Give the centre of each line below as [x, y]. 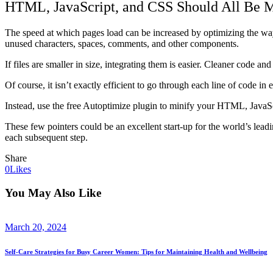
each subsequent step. [46, 138]
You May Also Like [53, 193]
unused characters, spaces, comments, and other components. [122, 44]
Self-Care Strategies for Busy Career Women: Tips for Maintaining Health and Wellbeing [136, 252]
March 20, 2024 [36, 227]
